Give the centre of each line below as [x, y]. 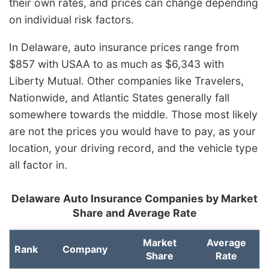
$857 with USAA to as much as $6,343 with [116, 64]
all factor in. [38, 165]
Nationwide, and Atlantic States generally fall [119, 97]
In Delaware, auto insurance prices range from [124, 47]
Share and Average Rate [134, 213]
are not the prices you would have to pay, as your [132, 131]
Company [85, 249]
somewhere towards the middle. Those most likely [133, 114]
